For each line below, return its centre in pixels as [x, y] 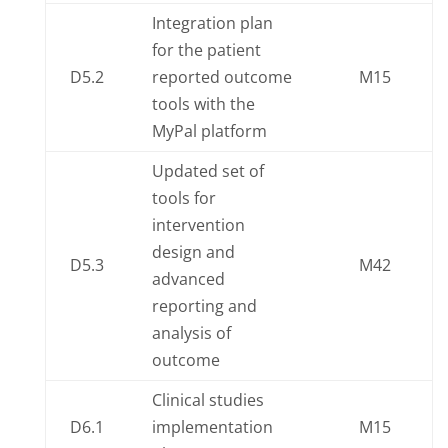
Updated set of [207, 171]
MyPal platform [209, 131]
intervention [198, 225]
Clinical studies [207, 400]
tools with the [203, 104]
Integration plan [212, 23]
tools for [183, 198]
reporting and [204, 306]
